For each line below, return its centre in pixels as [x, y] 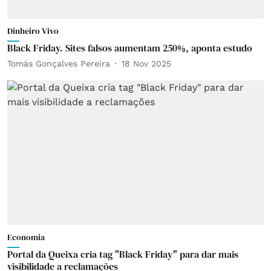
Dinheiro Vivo [33, 31]
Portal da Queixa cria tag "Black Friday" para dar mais [123, 254]
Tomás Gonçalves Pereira [59, 63]
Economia [26, 237]
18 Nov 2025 [146, 63]
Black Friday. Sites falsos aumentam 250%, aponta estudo [130, 48]
